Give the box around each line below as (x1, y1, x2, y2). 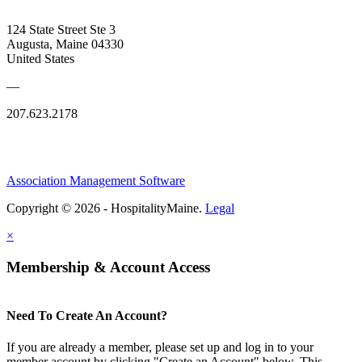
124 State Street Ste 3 (6, 22, 116, 36)
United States (6, 51, 74, 65)
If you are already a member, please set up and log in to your (6, 339, 314, 354)
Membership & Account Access (6, 258, 210, 276)
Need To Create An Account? (6, 308, 167, 322)
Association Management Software (6, 173, 185, 187)
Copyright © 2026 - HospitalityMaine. (6, 200, 205, 215)
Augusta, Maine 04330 (6, 36, 124, 51)
